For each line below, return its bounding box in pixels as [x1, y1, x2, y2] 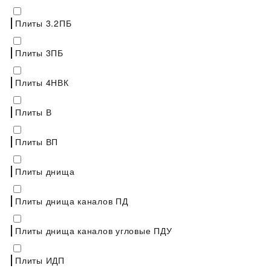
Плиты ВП [15, 135, 58, 148]
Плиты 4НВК [15, 76, 69, 88]
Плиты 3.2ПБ [15, 16, 72, 29]
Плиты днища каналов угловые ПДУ [15, 224, 172, 237]
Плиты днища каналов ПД [15, 194, 128, 207]
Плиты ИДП [15, 253, 65, 266]
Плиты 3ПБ [15, 46, 64, 59]
